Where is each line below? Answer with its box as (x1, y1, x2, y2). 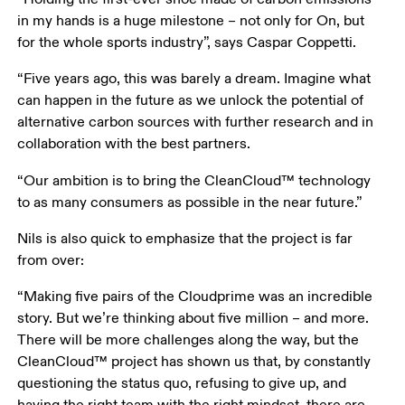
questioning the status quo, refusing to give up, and (17, 374, 351, 393)
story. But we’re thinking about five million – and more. (17, 309, 373, 328)
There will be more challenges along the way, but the (17, 331, 363, 350)
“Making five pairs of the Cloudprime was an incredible (17, 287, 377, 306)
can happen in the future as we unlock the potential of (17, 91, 368, 110)
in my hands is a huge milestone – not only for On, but (17, 12, 369, 31)
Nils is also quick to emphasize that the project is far (17, 229, 357, 248)
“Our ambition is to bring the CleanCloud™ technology (17, 171, 375, 190)
